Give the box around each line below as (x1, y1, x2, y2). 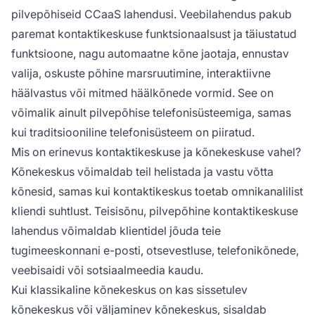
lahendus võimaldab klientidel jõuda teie (11, 223, 221, 238)
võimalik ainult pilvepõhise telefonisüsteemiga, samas (11, 105, 291, 120)
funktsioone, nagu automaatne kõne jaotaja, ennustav (11, 46, 289, 60)
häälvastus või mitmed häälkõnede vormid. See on (11, 85, 274, 100)
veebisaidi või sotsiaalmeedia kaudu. (11, 262, 203, 277)
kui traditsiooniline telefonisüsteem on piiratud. (11, 124, 255, 139)
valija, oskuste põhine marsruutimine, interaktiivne (11, 65, 271, 80)
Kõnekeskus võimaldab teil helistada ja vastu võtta (11, 164, 274, 179)
